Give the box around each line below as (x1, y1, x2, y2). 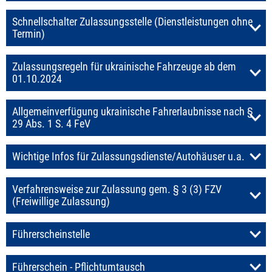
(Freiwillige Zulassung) (12, 195, 110, 208)
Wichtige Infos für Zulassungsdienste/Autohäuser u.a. (12, 150, 245, 163)
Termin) (12, 27, 45, 40)
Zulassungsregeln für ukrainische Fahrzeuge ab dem (12, 60, 236, 73)
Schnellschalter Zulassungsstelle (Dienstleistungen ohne (12, 15, 253, 28)
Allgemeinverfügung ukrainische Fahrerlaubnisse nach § (12, 105, 253, 118)
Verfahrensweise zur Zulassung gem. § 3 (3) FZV (12, 183, 222, 195)
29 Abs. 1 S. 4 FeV (12, 117, 90, 130)
